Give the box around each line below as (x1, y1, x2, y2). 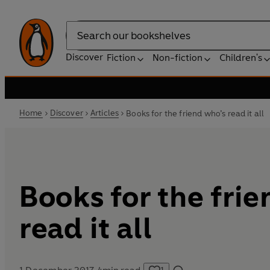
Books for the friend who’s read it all (126, 108, 265, 119)
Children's (219, 52, 262, 63)
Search (66, 36, 96, 48)
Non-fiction (152, 52, 202, 63)
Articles (90, 108, 119, 118)
